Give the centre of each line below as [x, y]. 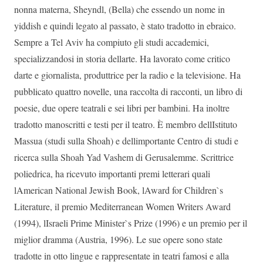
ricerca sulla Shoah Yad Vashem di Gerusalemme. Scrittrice [124, 157]
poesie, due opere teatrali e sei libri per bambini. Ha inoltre [122, 108]
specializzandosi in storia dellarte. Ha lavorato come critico [122, 58]
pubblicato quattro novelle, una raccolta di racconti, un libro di [128, 91]
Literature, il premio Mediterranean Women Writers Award [122, 206]
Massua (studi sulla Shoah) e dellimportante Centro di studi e [126, 141]
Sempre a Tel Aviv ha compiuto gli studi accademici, [112, 42]
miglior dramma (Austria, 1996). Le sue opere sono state [118, 239]
